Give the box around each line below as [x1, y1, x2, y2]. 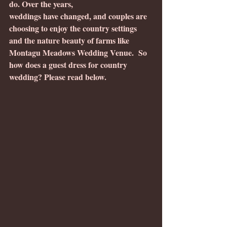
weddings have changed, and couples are [9, 10, 149, 22]
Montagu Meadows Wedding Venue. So [9, 47, 149, 59]
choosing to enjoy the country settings [9, 22, 139, 34]
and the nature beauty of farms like [9, 34, 131, 47]
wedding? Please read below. [9, 71, 106, 83]
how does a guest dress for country [9, 59, 129, 71]
